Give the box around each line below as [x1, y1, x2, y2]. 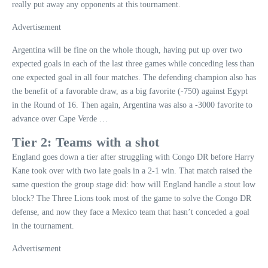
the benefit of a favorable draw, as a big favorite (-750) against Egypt [12, 86, 248, 96]
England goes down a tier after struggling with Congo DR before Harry [12, 152, 254, 162]
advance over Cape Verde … [12, 114, 108, 123]
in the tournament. [12, 221, 74, 230]
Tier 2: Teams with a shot [12, 134, 159, 150]
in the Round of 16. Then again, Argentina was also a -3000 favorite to [12, 100, 252, 109]
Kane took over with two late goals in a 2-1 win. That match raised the [12, 166, 252, 175]
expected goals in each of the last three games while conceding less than [12, 59, 254, 68]
